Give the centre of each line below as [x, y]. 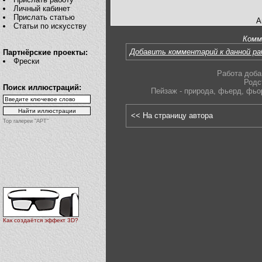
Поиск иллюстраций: [42, 87]
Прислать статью [44, 17]
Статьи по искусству [50, 26]
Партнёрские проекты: [45, 52]
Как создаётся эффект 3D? [41, 220]
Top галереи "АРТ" [26, 121]
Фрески [27, 61]
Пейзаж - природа [182, 91]
